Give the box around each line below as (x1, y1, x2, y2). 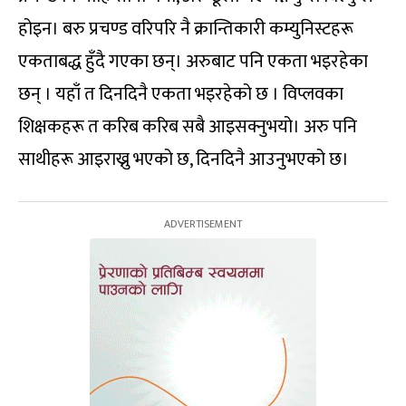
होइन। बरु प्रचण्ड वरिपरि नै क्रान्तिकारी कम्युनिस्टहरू (18, 13, 353, 44)
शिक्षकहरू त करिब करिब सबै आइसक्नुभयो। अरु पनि (18, 111, 357, 142)
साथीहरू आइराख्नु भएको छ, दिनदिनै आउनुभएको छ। (18, 143, 349, 175)
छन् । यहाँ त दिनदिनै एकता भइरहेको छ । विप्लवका (18, 78, 343, 110)
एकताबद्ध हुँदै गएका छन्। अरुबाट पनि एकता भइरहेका (18, 45, 368, 77)
